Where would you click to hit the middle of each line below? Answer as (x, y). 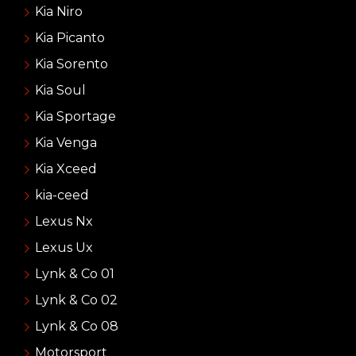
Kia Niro (58, 11)
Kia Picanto (70, 37)
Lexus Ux (64, 247)
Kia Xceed (66, 168)
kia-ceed (62, 195)
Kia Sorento (71, 64)
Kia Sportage (75, 116)
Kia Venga (66, 142)
